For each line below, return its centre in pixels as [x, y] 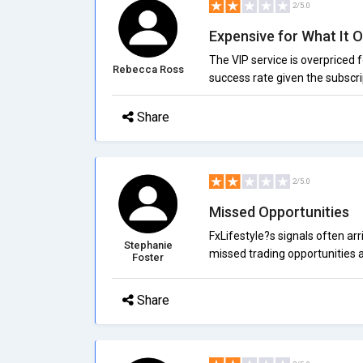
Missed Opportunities [279, 212]
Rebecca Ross [148, 69]
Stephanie [148, 245]
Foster [148, 257]
